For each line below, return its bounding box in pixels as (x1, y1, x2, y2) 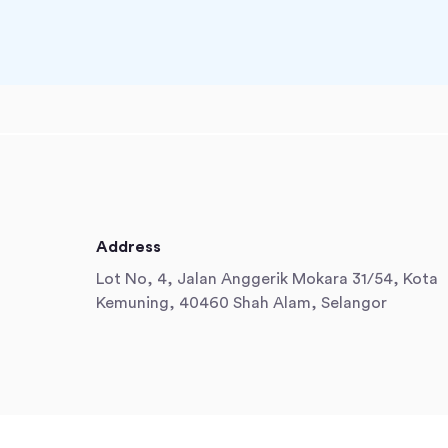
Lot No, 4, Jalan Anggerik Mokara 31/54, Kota (96, 271, 438, 288)
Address (96, 239, 161, 256)
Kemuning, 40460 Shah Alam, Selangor (96, 295, 387, 312)
